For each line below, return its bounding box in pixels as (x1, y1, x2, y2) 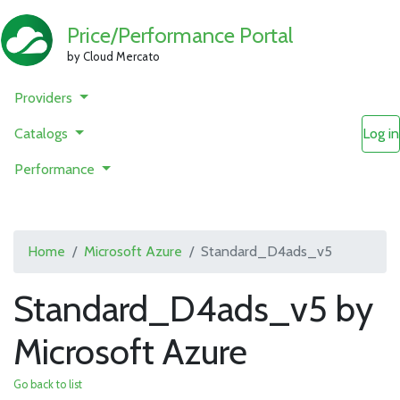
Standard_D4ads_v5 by (13, 287, 373, 330)
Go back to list (13, 378, 82, 391)
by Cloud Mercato (67, 48, 161, 63)
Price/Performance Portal (67, 21, 294, 48)
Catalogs (14, 125, 71, 142)
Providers (14, 89, 76, 106)
